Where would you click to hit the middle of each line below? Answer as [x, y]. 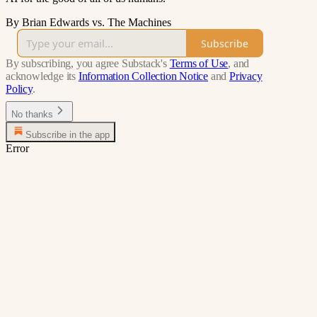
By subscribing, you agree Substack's [86, 64]
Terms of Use [199, 64]
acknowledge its [41, 76]
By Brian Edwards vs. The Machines [88, 23]
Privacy [246, 76]
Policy [19, 89]
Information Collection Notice [143, 76]
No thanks [32, 115]
